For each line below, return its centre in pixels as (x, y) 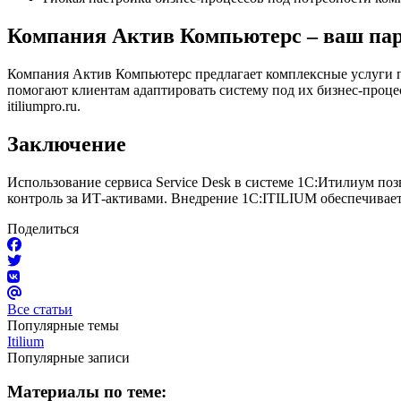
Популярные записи (68, 357)
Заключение (67, 144)
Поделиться (43, 228)
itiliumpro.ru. (44, 106)
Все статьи (40, 309)
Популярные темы (63, 325)
